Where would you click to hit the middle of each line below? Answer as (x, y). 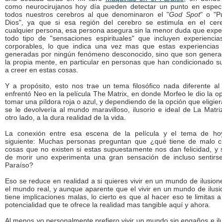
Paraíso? (19, 165)
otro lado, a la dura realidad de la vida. (65, 117)
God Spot (184, 14)
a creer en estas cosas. (42, 70)
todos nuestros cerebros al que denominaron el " (87, 14)
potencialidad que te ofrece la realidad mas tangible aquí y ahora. (108, 205)
